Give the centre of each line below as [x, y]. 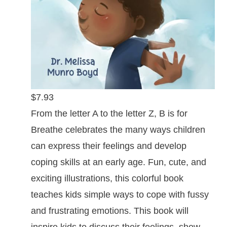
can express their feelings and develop [109, 146]
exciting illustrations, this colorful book [107, 178]
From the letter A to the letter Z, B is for [109, 113]
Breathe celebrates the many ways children [118, 129]
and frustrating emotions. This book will [110, 211]
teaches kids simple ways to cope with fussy [120, 194]
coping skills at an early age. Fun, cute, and [119, 162]
